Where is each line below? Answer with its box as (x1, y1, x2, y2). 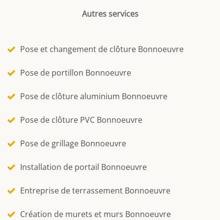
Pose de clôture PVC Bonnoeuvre (20, 114, 142, 125)
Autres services (82, 8, 138, 19)
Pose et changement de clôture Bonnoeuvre (20, 43, 184, 55)
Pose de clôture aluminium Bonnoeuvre (20, 90, 167, 102)
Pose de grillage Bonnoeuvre (20, 137, 126, 149)
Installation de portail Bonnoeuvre (20, 161, 147, 172)
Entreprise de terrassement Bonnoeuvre (20, 185, 170, 196)
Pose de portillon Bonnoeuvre (20, 67, 131, 78)
